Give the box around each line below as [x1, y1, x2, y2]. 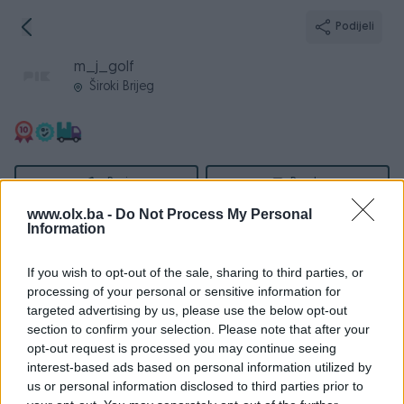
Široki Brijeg [88, 80, 154, 94]
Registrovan [14, 273, 81, 287]
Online [14, 326, 52, 339]
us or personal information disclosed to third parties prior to [27, 379, 363, 393]
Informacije [14, 236, 84, 251]
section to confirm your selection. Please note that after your [27, 322, 370, 336]
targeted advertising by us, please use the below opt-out [27, 303, 347, 317]
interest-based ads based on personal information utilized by [27, 360, 372, 374]
